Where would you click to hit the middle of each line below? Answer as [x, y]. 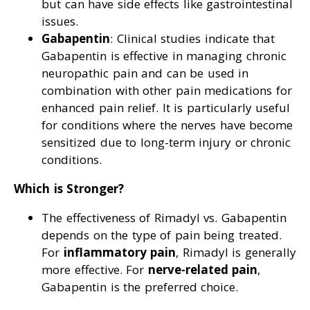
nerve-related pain [202, 270]
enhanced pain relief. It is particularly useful [166, 108]
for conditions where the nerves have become [167, 125]
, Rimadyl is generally [236, 253]
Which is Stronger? [69, 189]
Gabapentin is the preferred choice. [140, 287]
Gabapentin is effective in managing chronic [164, 56]
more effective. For [95, 270]
